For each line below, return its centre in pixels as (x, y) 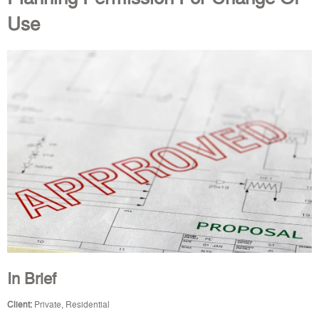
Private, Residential (71, 304)
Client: (20, 304)
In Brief (32, 277)
